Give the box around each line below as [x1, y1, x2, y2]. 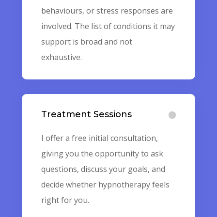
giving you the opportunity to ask [41, 148, 163, 159]
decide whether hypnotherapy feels [41, 179, 170, 190]
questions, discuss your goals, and [41, 164, 165, 174]
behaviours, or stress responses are [41, 5, 173, 16]
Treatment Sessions [41, 109, 132, 120]
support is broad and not [41, 36, 132, 47]
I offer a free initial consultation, [41, 133, 158, 143]
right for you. [41, 195, 89, 205]
